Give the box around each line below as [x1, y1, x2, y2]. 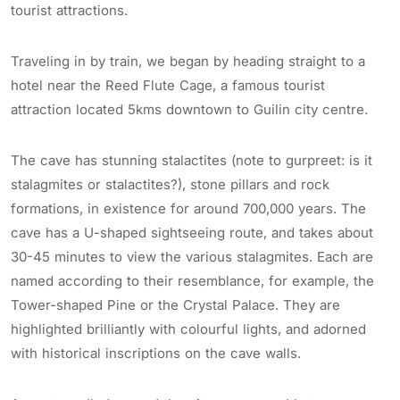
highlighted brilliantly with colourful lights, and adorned [11, 320, 366, 337]
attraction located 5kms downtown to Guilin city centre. [11, 100, 368, 118]
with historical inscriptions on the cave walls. [11, 344, 301, 362]
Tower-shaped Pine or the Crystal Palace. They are [11, 296, 340, 313]
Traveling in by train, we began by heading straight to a [11, 52, 365, 70]
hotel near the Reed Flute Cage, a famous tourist [11, 76, 325, 94]
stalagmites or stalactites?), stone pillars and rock [11, 175, 329, 193]
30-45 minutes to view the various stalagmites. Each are [11, 247, 373, 265]
